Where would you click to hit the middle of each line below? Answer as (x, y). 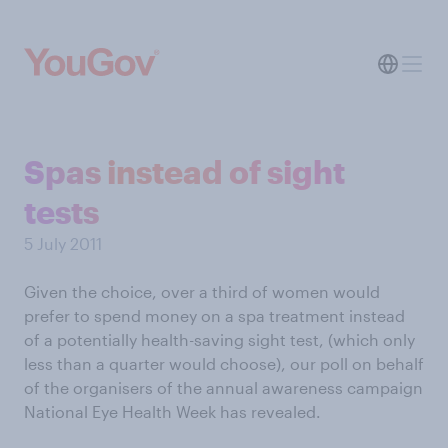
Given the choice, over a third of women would (202, 291)
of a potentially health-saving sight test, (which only (219, 339)
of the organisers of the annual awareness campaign (223, 387)
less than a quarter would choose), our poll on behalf (224, 363)
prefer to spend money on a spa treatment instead (214, 315)
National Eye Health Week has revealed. (172, 411)
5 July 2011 (63, 243)
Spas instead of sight (184, 171)
